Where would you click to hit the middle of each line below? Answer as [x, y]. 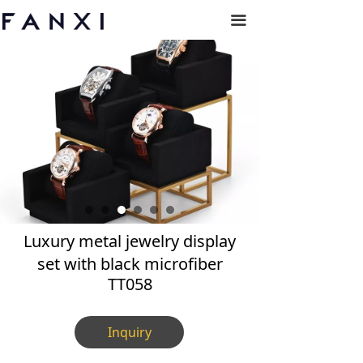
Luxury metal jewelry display [130, 241]
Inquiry [129, 332]
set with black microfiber [130, 264]
